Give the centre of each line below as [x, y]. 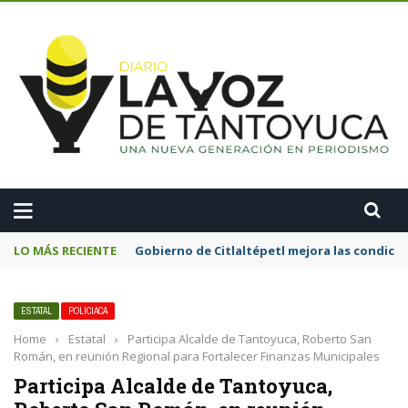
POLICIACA [88, 311]
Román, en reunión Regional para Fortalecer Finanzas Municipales [197, 357]
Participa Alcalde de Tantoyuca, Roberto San [250, 339]
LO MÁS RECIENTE [65, 251]
